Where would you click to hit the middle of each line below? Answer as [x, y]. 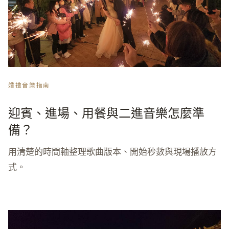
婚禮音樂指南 [29, 85]
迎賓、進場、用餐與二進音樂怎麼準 [106, 112]
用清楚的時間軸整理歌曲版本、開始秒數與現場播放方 [112, 151]
